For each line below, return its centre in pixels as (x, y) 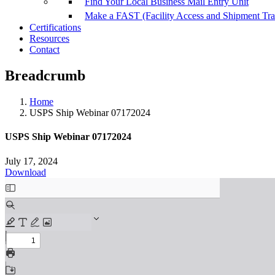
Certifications (55, 28)
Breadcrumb (45, 76)
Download (25, 172)
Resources (49, 39)
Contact (45, 50)
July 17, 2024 (31, 161)
